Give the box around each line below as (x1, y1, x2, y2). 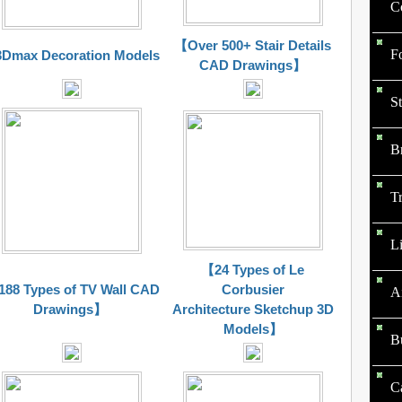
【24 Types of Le (201, 262, 304, 277)
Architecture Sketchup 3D (171, 301, 334, 317)
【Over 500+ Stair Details (174, 38, 331, 53)
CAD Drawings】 (199, 57, 306, 73)
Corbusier (221, 282, 284, 297)
